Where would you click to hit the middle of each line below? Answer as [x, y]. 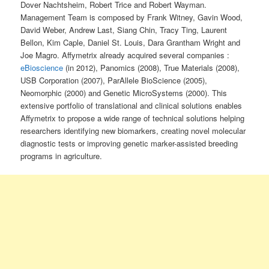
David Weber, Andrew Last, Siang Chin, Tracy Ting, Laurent [124, 29]
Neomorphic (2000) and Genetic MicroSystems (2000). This [124, 92]
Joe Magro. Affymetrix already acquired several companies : [125, 55]
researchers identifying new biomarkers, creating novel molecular [133, 130]
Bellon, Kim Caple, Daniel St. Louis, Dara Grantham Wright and [131, 42]
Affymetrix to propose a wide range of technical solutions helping [133, 118]
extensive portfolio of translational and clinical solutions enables [131, 105]
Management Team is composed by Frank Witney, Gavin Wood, [132, 17]
